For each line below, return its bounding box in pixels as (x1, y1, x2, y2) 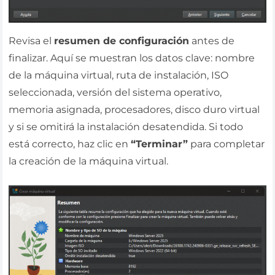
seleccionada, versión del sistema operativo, (9, 86, 222, 98)
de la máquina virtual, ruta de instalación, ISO (9, 69, 229, 81)
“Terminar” (131, 137, 188, 150)
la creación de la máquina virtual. (9, 155, 169, 167)
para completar (188, 137, 265, 150)
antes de (189, 34, 235, 47)
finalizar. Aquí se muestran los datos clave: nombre (9, 52, 255, 64)
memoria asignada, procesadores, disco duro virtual (9, 103, 260, 115)
